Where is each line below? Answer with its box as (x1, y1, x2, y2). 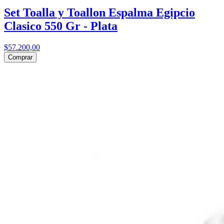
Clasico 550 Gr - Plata (4, 19, 117, 33)
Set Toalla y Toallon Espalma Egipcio (4, 6, 195, 19)
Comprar (8, 53, 32, 61)
